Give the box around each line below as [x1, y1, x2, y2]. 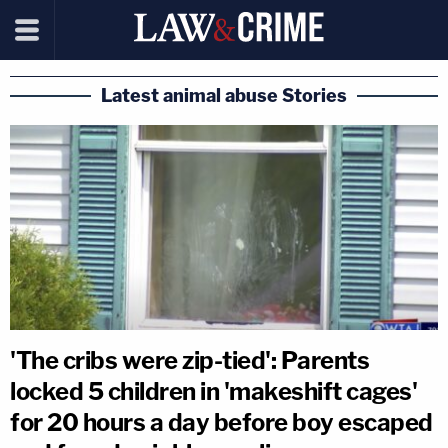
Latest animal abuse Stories [101, 85, 347, 106]
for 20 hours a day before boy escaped [10, 407, 433, 437]
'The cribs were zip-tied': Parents [10, 345, 369, 375]
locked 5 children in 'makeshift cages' [10, 376, 417, 406]
